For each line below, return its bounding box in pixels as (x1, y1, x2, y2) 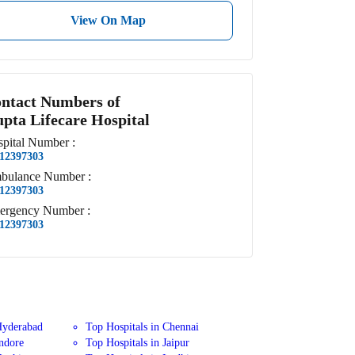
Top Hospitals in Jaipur (86, 336, 190, 349)
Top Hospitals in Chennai (86, 320, 200, 334)
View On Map (70, 13, 146, 27)
